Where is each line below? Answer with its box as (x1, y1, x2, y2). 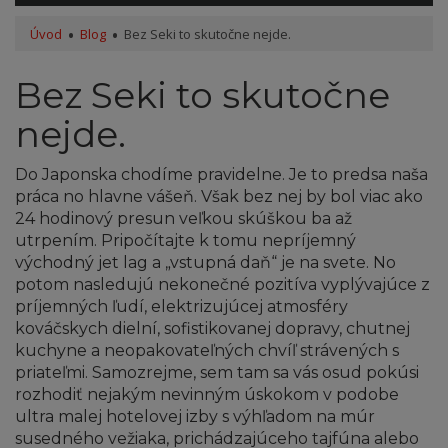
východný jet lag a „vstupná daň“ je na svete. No (15, 253, 396, 273)
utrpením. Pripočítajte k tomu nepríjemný (15, 231, 356, 251)
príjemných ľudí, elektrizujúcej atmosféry (15, 297, 348, 317)
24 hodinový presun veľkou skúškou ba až (15, 209, 352, 229)
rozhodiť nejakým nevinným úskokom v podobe (15, 385, 399, 405)
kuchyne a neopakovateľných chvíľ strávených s (15, 341, 399, 361)
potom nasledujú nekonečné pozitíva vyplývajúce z (15, 275, 430, 295)
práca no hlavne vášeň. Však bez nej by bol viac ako (15, 187, 423, 207)
